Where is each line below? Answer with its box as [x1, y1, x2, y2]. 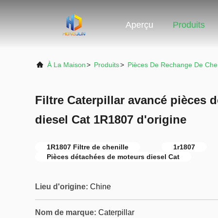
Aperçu [126, 20, 153, 30]
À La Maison [47, 61, 86, 69]
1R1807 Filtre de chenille [47, 143, 128, 151]
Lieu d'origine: [35, 182, 88, 191]
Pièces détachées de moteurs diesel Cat [47, 153, 180, 161]
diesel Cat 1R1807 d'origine [35, 113, 186, 126]
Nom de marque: [35, 208, 96, 217]
